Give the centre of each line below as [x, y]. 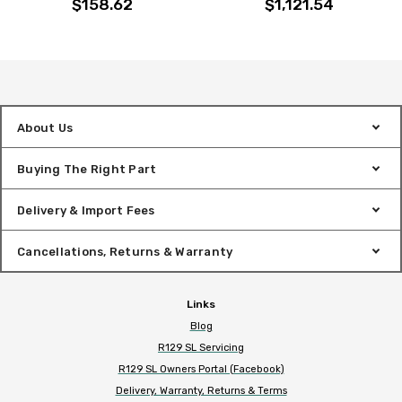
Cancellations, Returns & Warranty [125, 251]
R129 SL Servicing [201, 347]
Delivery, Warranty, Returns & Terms [201, 390]
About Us [45, 127]
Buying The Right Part [87, 169]
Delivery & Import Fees [86, 210]
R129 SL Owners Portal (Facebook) [201, 369]
